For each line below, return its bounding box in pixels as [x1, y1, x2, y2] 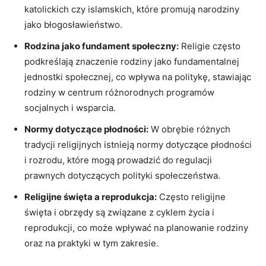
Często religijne [157, 191, 226, 202]
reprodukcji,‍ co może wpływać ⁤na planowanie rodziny [24, 221, 248, 233]
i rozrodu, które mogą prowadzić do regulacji [24, 154, 212, 166]
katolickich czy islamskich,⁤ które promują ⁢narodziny [24, 3, 239, 15]
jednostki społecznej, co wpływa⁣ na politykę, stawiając [24, 71, 251, 83]
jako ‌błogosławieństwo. [24, 18, 122, 30]
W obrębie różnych [148, 123, 230, 135]
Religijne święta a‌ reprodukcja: [24, 191, 157, 202]
